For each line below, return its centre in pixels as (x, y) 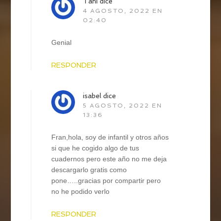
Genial (62, 42)
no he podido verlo (81, 191)
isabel (92, 95)
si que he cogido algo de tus (95, 148)
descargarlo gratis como (89, 169)
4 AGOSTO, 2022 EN (123, 11)
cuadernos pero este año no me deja (109, 159)
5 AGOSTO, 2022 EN (123, 105)
